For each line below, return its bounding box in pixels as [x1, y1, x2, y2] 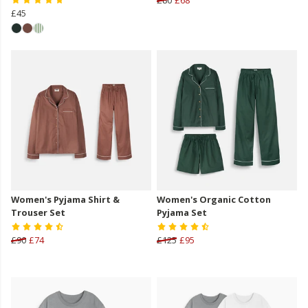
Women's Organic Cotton [157, 192, 271, 206]
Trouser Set [11, 206, 65, 219]
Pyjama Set [157, 206, 207, 219]
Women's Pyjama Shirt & [11, 192, 120, 206]
